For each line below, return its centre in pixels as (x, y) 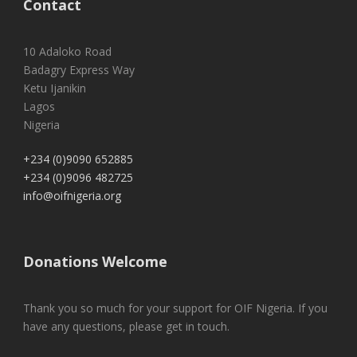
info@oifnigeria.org (72, 195)
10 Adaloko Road (67, 51)
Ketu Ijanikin (55, 88)
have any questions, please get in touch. (126, 326)
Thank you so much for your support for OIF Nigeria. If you (175, 308)
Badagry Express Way (79, 69)
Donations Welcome (95, 261)
